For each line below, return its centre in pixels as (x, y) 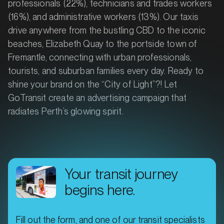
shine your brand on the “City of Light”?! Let (93, 84)
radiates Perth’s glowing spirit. (67, 111)
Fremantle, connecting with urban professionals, (100, 57)
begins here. (100, 190)
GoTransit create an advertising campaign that (97, 98)
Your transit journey (121, 174)
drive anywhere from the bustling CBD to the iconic (107, 30)
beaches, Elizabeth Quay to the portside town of (103, 44)
